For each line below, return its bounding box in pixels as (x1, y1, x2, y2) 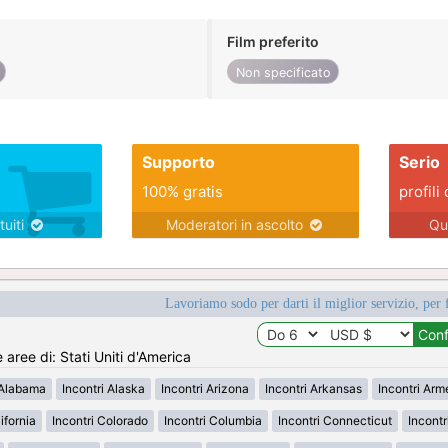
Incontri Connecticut (278, 413, 392, 429)
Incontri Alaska (62, 381, 145, 397)
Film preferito (227, 32, 320, 50)
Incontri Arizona (161, 381, 249, 397)
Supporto (141, 152, 215, 173)
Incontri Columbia (164, 413, 262, 429)
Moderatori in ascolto (165, 216, 307, 234)
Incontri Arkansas (265, 381, 362, 397)
